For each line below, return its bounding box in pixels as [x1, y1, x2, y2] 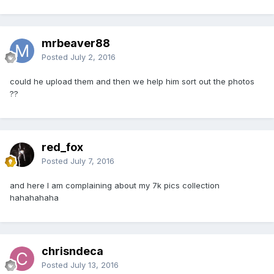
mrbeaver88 [42, 36, 110, 50]
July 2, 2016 [70, 51, 116, 62]
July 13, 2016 [70, 259, 119, 270]
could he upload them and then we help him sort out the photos [10, 76, 254, 86]
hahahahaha [10, 192, 59, 202]
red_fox [42, 140, 83, 154]
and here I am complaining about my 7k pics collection [10, 180, 220, 190]
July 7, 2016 [70, 155, 114, 166]
